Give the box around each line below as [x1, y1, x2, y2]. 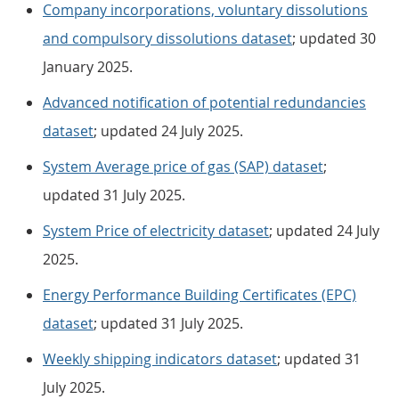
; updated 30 [292, 28, 376, 48]
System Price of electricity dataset [43, 221, 269, 240]
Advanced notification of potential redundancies [43, 93, 366, 112]
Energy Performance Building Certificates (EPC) [43, 285, 356, 305]
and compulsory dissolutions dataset [43, 28, 292, 48]
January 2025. [43, 57, 133, 77]
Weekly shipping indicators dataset [43, 349, 277, 369]
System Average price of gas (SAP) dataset [43, 157, 323, 176]
